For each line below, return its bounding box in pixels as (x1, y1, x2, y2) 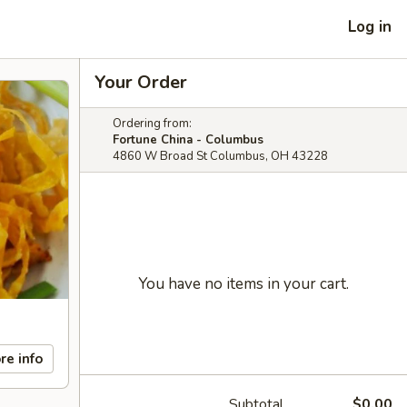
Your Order (94, 70, 187, 94)
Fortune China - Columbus (113, 132, 263, 148)
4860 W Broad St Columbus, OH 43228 (113, 148, 328, 164)
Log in (348, 15, 392, 37)
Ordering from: (113, 115, 192, 132)
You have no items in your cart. (138, 273, 349, 294)
